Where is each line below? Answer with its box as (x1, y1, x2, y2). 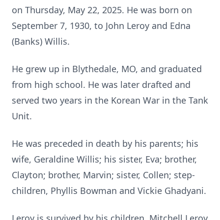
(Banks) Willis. (12, 35, 70, 47)
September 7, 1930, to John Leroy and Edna (12, 20, 191, 31)
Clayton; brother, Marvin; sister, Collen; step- (12, 169, 195, 181)
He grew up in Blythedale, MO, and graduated (12, 63, 202, 75)
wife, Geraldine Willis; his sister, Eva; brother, (12, 153, 197, 165)
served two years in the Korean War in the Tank (12, 94, 208, 106)
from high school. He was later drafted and (12, 79, 191, 90)
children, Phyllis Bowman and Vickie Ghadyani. (12, 185, 206, 196)
